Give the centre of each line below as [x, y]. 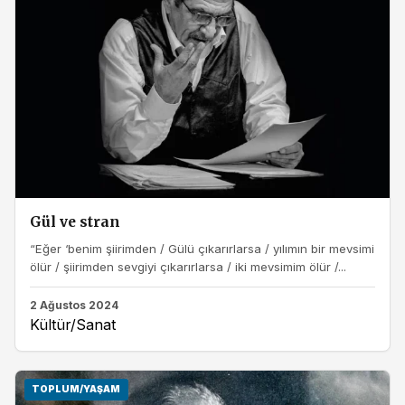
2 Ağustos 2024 [74, 305]
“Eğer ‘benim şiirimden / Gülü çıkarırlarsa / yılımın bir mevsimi [202, 249]
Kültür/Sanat [73, 324]
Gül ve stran [75, 221]
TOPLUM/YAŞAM [76, 390]
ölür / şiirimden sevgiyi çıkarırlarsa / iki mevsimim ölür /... [188, 267]
